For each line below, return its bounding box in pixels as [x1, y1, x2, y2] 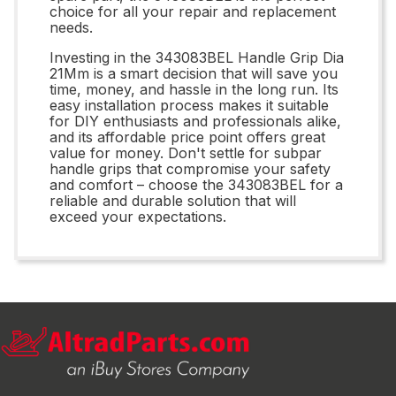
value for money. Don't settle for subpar [49, 143, 322, 162]
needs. [49, 18, 93, 36]
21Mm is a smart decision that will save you [49, 64, 338, 82]
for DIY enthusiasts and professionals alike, [49, 111, 341, 130]
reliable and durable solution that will [49, 191, 296, 209]
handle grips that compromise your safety [49, 159, 331, 178]
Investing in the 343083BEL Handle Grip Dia [49, 48, 344, 66]
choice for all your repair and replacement [49, 2, 336, 20]
